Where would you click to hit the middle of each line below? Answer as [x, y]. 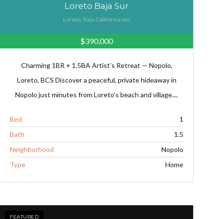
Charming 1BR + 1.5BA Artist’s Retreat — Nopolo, [97, 66]
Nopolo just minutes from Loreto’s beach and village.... [97, 95]
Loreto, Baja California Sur [97, 20]
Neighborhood [32, 150]
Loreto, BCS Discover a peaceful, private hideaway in [97, 80]
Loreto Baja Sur [97, 6]
